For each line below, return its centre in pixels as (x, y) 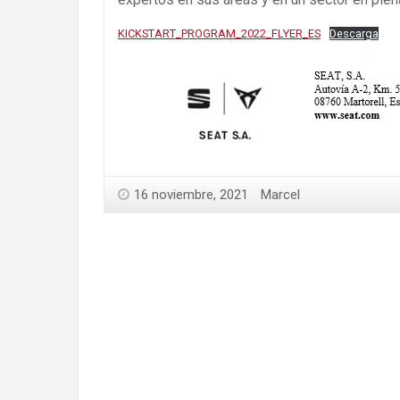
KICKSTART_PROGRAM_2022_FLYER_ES (219, 34)
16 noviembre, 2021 (191, 195)
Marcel (280, 195)
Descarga (354, 34)
